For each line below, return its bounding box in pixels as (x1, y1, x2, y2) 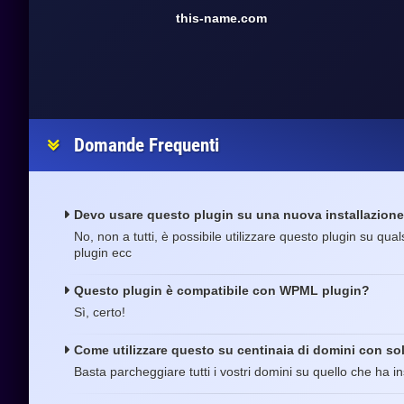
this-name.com (175, 11, 267, 25)
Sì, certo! (74, 305, 125, 319)
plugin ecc (74, 245, 132, 260)
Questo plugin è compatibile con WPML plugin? (74, 283, 370, 298)
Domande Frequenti (74, 134, 219, 156)
